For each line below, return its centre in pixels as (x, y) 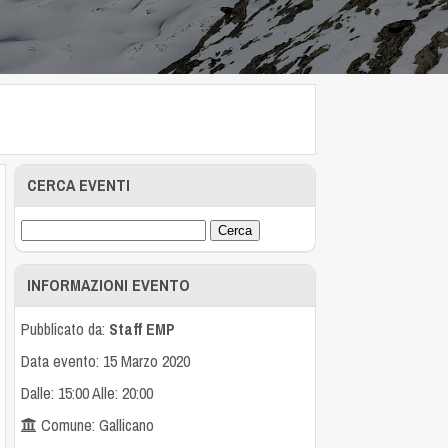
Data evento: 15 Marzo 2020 (106, 360)
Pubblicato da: (65, 328)
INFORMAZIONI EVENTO (109, 284)
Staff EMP (142, 328)
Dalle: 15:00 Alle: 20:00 (87, 392)
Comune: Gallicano (96, 424)
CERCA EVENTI (79, 184)
